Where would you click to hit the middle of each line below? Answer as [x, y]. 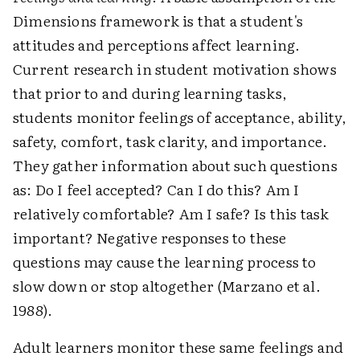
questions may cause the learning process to [165, 262]
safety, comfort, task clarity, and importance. [170, 141]
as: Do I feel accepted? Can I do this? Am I [156, 189]
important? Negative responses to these [150, 237]
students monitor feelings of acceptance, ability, [180, 117]
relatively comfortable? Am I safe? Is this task [171, 213]
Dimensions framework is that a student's [158, 20]
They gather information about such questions [175, 165]
